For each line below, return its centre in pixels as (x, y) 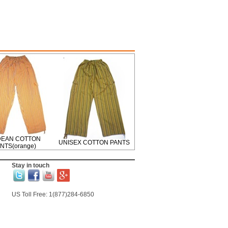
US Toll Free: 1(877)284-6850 (53, 194)
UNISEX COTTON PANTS (94, 142)
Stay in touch (30, 165)
